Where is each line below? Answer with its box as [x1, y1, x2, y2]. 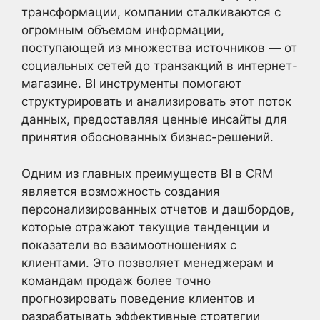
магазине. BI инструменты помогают [21, 76, 241, 91]
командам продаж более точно [21, 273, 211, 288]
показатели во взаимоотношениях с [21, 237, 236, 252]
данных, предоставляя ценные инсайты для [21, 112, 287, 126]
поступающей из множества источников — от [21, 41, 297, 55]
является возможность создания [21, 184, 220, 199]
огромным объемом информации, [21, 23, 224, 37]
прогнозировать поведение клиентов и [21, 291, 254, 306]
